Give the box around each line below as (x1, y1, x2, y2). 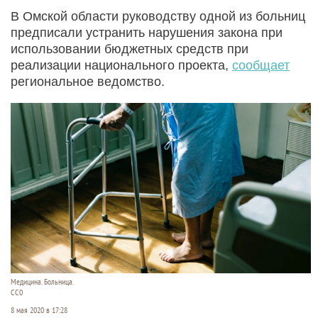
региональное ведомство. (11, 74, 165, 89)
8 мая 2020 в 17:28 (11, 305, 67, 315)
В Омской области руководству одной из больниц (11, 9, 305, 23)
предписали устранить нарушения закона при (11, 25, 283, 40)
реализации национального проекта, (11, 57, 232, 72)
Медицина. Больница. (11, 276, 74, 287)
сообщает (232, 57, 290, 72)
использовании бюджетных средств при (11, 41, 248, 56)
